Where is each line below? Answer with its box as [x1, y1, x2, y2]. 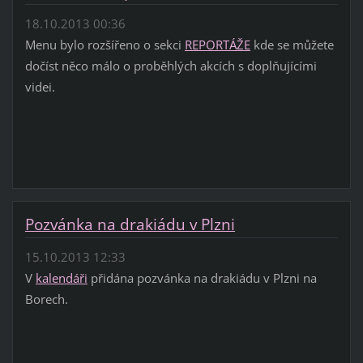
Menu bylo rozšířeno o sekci [24, 36, 185, 53]
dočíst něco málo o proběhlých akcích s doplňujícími [24, 58, 317, 75]
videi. [24, 79, 55, 96]
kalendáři [35, 270, 88, 287]
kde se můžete [250, 36, 334, 53]
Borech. [24, 291, 68, 308]
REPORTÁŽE [184, 36, 250, 53]
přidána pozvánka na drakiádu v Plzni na [87, 270, 317, 287]
